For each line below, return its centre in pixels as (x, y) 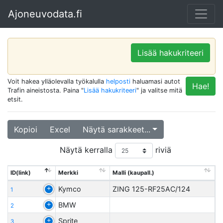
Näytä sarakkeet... (116, 129)
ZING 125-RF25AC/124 (151, 189)
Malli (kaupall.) (133, 173)
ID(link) (21, 173)
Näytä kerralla (87, 150)
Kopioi (26, 129)
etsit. (15, 99)
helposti (118, 81)
